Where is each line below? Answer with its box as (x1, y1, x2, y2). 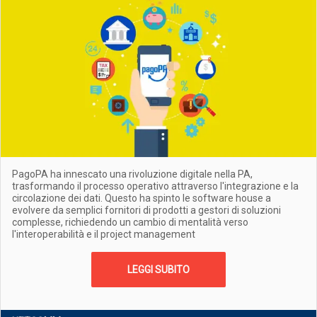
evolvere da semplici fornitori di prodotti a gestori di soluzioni (12, 204, 281, 216)
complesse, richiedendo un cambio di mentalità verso (12, 217, 248, 228)
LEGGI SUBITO (127, 264, 190, 275)
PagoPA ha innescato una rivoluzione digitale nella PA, (12, 168, 253, 180)
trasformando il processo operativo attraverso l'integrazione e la (12, 180, 299, 192)
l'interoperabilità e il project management (12, 229, 195, 240)
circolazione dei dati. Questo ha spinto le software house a (12, 192, 271, 204)
